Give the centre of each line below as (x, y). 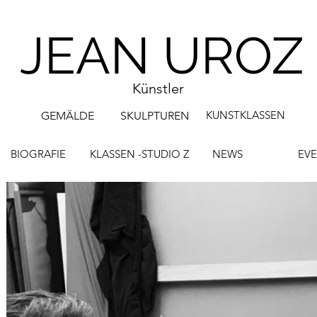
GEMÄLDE (68, 116)
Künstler (158, 88)
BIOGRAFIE (38, 154)
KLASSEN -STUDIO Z (139, 154)
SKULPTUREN (155, 116)
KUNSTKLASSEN (246, 115)
